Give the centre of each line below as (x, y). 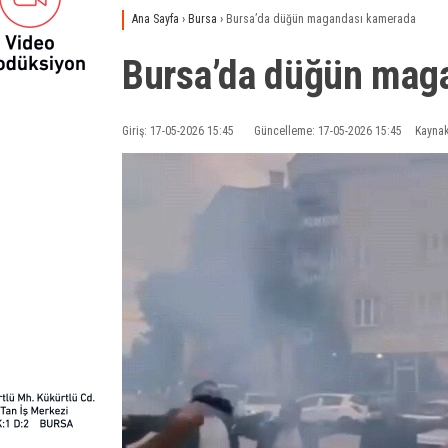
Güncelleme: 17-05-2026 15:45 (328, 131)
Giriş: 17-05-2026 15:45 (178, 131)
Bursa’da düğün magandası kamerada (321, 19)
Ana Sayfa (155, 19)
